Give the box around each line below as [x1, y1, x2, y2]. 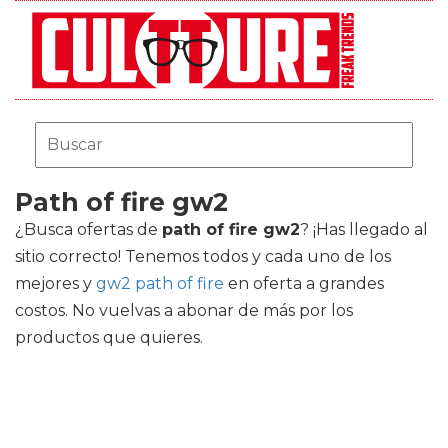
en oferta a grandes [224, 274, 384, 293]
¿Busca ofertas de [15, 220, 162, 239]
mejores [15, 274, 83, 293]
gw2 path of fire [96, 274, 224, 293]
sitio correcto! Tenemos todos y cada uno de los [15, 247, 391, 266]
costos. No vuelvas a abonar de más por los [15, 301, 353, 320]
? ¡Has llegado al [300, 220, 428, 239]
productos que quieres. [15, 328, 203, 347]
